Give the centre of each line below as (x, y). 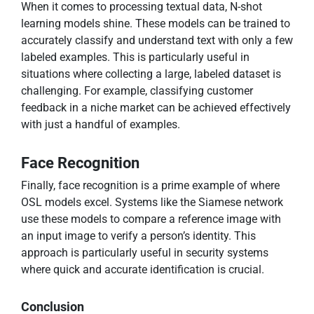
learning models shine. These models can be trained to (156, 24)
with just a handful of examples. (101, 125)
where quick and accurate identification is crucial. (143, 270)
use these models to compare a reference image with (151, 219)
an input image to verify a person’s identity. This (138, 236)
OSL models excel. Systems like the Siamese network (152, 203)
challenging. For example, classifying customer (137, 91)
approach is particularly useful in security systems (145, 253)
